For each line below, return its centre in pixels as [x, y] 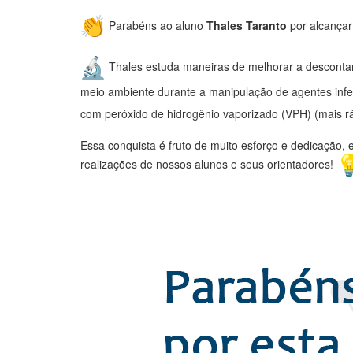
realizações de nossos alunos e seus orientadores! [208, 163]
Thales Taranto [247, 25]
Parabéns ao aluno [156, 25]
